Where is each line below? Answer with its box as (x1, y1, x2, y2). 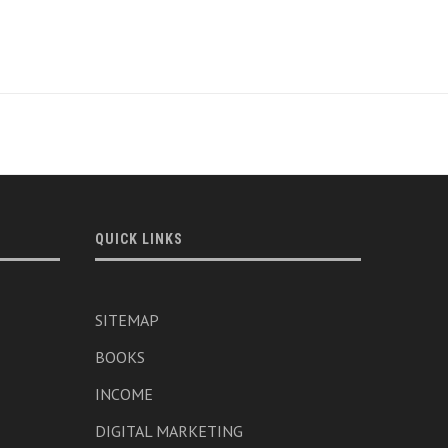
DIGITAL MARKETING (94, 421, 243, 442)
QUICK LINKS (94, 231, 183, 248)
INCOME (94, 384, 153, 405)
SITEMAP (94, 310, 159, 331)
